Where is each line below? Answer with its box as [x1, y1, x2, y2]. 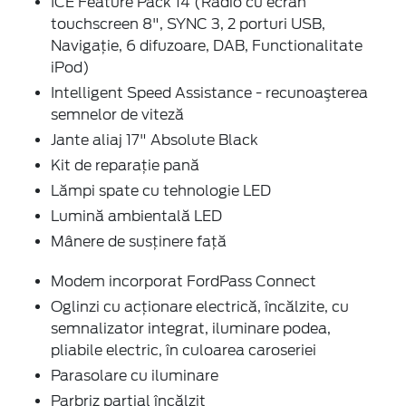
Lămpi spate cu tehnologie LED [51, 181, 271, 199]
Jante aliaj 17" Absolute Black [51, 130, 258, 149]
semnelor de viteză [51, 105, 184, 123]
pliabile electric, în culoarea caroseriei [51, 341, 316, 359]
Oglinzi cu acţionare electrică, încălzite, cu [51, 297, 349, 315]
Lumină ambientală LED [51, 207, 222, 225]
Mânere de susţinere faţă [51, 232, 227, 250]
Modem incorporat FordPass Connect [51, 272, 316, 290]
